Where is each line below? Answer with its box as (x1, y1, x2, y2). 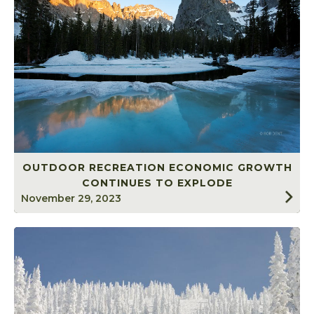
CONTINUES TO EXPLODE (81, 177, 233, 190)
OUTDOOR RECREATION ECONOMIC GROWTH (22, 161, 292, 175)
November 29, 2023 (21, 192, 121, 205)
